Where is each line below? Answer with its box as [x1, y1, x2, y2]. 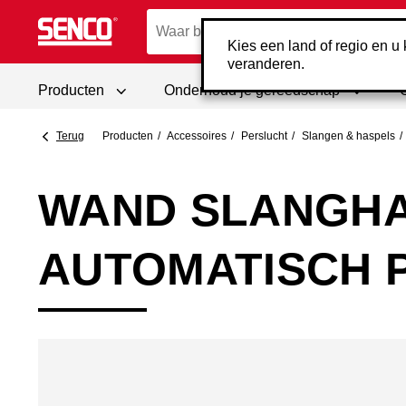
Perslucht [241, 130, 287, 142]
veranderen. [227, 56, 304, 72]
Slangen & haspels [302, 130, 395, 142]
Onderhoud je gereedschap [164, 82, 340, 98]
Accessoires [167, 130, 227, 142]
